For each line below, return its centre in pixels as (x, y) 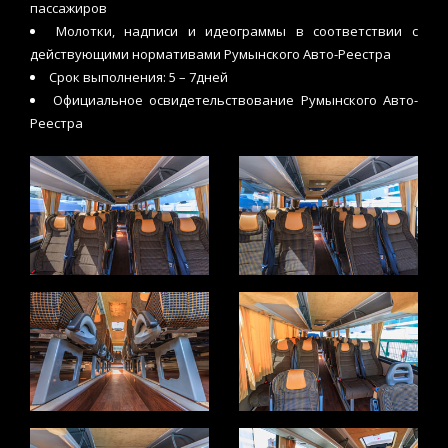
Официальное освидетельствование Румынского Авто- (235, 100)
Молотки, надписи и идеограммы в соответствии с (237, 31)
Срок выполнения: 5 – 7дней (138, 77)
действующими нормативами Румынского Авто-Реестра (210, 54)
